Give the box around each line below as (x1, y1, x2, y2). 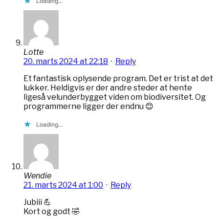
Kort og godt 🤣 (23, 206, 80, 216)
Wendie (23, 171, 51, 180)
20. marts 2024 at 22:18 (23, 56, 108, 66)
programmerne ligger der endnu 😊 (23, 101, 153, 111)
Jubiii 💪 (23, 197, 51, 207)
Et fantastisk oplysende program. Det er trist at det (23, 73, 213, 83)
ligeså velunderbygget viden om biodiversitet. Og (23, 92, 206, 102)
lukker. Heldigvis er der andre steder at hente (23, 83, 192, 92)
